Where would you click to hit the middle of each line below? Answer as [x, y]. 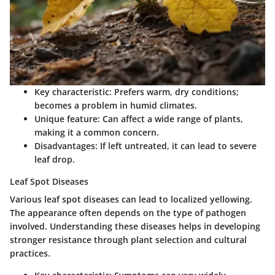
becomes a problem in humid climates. [116, 105]
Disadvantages [65, 145]
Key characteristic [72, 91]
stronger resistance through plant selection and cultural [128, 239]
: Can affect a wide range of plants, [170, 118]
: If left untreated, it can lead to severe [176, 145]
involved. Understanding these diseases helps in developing [135, 226]
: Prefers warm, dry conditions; [174, 91]
